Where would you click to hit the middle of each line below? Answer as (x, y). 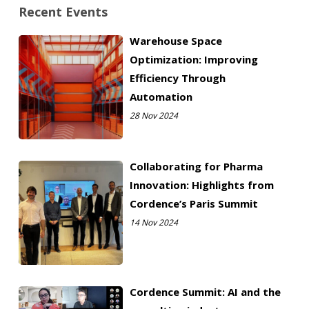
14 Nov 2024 (153, 222)
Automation (161, 96)
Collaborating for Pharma (196, 166)
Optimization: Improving (193, 59)
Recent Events (63, 11)
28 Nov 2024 (153, 115)
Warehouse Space (176, 40)
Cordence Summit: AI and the (205, 291)
